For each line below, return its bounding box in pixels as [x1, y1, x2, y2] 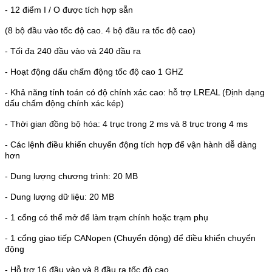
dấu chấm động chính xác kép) [5, 98, 124, 108]
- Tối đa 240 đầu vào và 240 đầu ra [5, 46, 141, 56]
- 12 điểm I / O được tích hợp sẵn [5, 5, 133, 15]
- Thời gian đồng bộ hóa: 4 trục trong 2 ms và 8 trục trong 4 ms [5, 119, 248, 129]
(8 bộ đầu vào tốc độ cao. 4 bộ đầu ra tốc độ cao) [5, 25, 195, 35]
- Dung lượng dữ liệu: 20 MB [5, 192, 114, 202]
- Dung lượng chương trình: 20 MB [5, 171, 138, 181]
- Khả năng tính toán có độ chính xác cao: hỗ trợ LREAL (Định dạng [5, 87, 265, 97]
